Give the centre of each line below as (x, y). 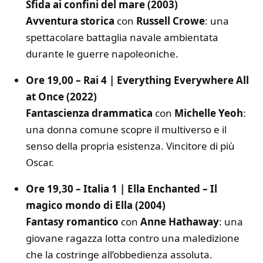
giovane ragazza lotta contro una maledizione (133, 238)
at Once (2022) (61, 96)
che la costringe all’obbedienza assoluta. (119, 254)
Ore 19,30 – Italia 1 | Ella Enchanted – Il (122, 188)
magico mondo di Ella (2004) (96, 205)
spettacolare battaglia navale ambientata (122, 37)
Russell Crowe (171, 21)
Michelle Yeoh (209, 113)
